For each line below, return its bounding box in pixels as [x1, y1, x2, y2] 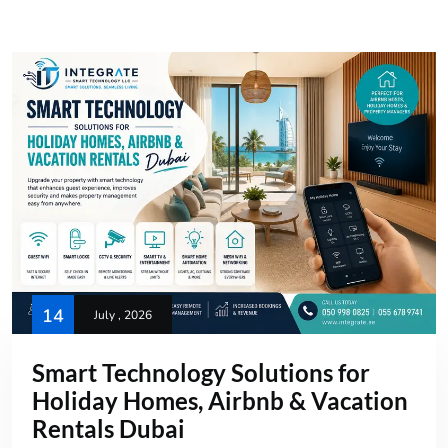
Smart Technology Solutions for [32, 358, 370, 388]
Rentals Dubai [32, 414, 185, 444]
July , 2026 [94, 307, 152, 324]
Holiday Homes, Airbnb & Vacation [32, 386, 408, 416]
